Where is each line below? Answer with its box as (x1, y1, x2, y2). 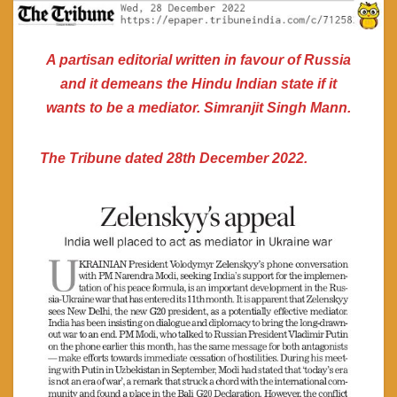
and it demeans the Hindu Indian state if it (60, 75, 337, 91)
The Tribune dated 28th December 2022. (40, 150, 307, 166)
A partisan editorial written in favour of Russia (46, 51, 351, 67)
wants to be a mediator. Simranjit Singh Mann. (46, 99, 351, 115)
